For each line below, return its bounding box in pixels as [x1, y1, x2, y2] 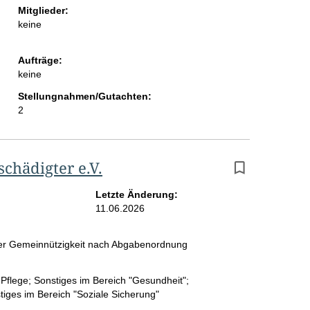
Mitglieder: [17, 5, 69, 17]
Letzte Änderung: [95, 189, 178, 201]
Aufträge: [17, 55, 62, 66]
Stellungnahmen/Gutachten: [17, 91, 152, 102]
